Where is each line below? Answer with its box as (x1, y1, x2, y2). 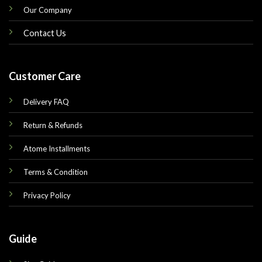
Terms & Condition (23, 167, 88, 177)
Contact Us (23, 28, 66, 39)
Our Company (23, 5, 72, 15)
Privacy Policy (23, 191, 71, 201)
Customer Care (8, 70, 81, 83)
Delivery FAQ (23, 97, 69, 107)
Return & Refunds (23, 120, 82, 130)
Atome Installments (23, 144, 90, 154)
